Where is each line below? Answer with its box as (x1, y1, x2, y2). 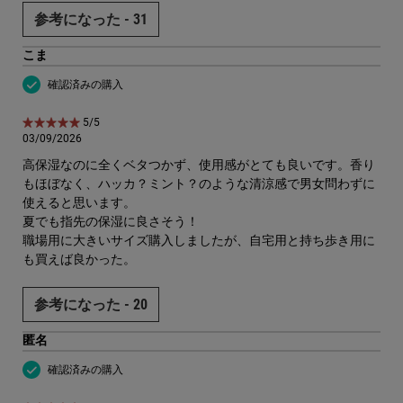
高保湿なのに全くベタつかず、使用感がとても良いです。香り (22, 157, 375, 173)
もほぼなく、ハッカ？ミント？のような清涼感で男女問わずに (22, 176, 375, 192)
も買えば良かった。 (22, 252, 136, 267)
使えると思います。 (22, 195, 136, 210)
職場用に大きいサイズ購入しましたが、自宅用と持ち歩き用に (22, 233, 375, 248)
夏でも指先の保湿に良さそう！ (22, 214, 199, 229)
